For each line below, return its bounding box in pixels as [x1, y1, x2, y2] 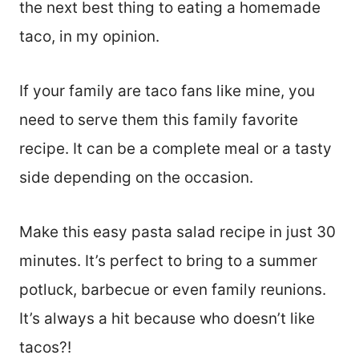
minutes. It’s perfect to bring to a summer [19, 251, 317, 270]
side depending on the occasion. [19, 167, 253, 187]
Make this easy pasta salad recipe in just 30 [19, 222, 336, 241]
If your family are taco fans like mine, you [19, 81, 315, 100]
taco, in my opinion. [19, 26, 159, 46]
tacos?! [19, 337, 71, 357]
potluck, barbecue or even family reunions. [19, 280, 326, 299]
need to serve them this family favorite [19, 110, 298, 129]
